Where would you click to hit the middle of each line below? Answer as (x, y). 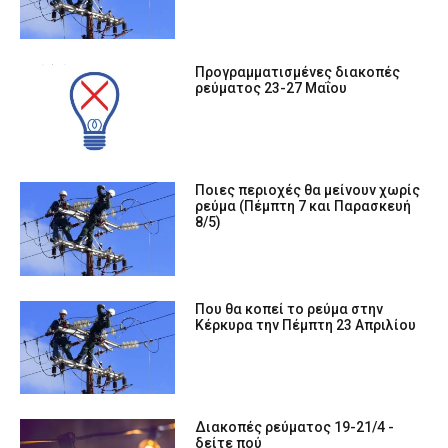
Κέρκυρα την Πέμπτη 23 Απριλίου (306, 324)
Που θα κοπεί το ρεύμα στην (289, 308)
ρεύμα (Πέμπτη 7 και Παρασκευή (303, 206)
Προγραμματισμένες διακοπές (298, 72)
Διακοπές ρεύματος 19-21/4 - (295, 426)
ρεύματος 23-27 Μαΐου (271, 88)
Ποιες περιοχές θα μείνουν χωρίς (308, 190)
